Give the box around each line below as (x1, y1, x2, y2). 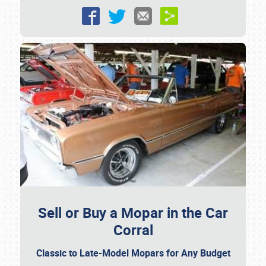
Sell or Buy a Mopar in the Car (38, 203, 228, 223)
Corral (113, 220, 153, 240)
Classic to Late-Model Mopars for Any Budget (36, 246, 230, 260)
